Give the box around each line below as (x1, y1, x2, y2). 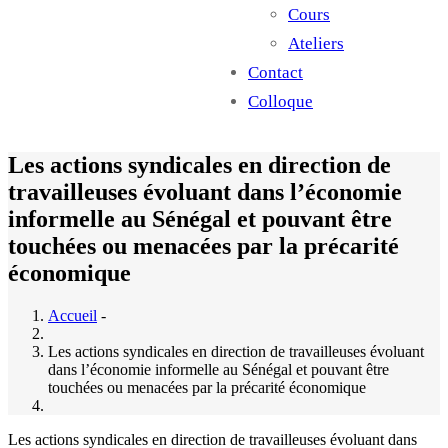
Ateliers (288, 33, 344, 53)
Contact (248, 62, 303, 82)
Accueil (48, 306, 97, 324)
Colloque (248, 91, 313, 111)
